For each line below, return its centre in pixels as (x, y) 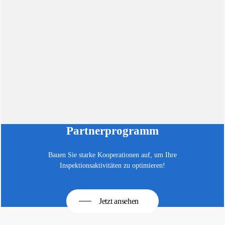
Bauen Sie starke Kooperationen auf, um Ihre (112, 155)
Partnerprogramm (112, 131)
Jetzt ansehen (119, 201)
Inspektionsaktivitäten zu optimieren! (112, 165)
